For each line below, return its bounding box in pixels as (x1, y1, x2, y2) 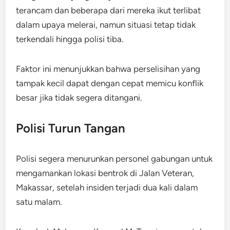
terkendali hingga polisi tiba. (16, 33, 124, 44)
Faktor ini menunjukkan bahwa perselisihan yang (16, 63, 201, 74)
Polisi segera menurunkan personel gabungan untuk (16, 153, 213, 164)
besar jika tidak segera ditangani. (16, 92, 143, 103)
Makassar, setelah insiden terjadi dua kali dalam (16, 182, 198, 193)
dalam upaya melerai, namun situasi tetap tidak (16, 19, 196, 30)
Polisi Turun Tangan (16, 120, 126, 136)
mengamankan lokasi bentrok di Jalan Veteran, (16, 167, 195, 178)
